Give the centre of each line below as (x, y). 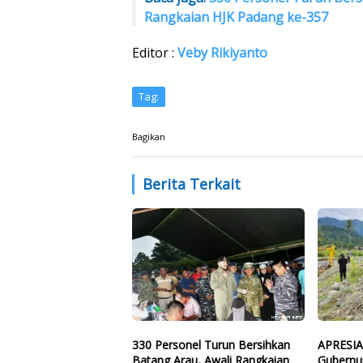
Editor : (155, 52)
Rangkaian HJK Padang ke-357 (236, 17)
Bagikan (149, 136)
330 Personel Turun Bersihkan (211, 345)
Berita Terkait (192, 184)
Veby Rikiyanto (222, 52)
